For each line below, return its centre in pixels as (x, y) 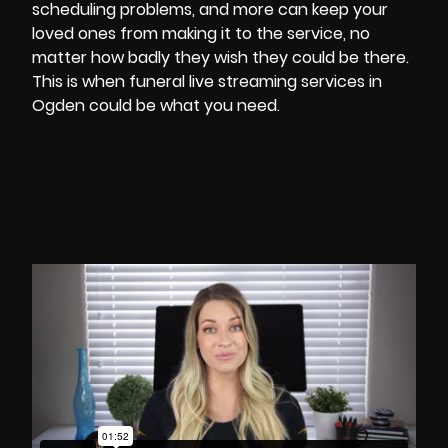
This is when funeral (110, 81)
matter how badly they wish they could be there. (220, 57)
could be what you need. (182, 105)
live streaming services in (285, 81)
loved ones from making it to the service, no (201, 33)
